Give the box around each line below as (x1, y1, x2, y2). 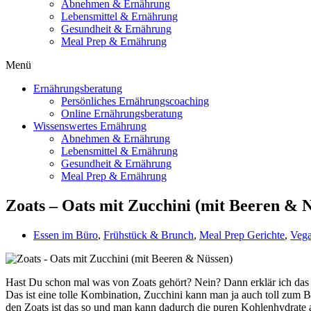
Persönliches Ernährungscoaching (61, 95, 209, 107)
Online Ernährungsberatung (61, 108, 183, 119)
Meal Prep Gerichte (199, 228, 285, 241)
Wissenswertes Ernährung (33, 120, 146, 132)
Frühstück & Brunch (103, 228, 194, 241)
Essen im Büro (33, 228, 98, 241)
